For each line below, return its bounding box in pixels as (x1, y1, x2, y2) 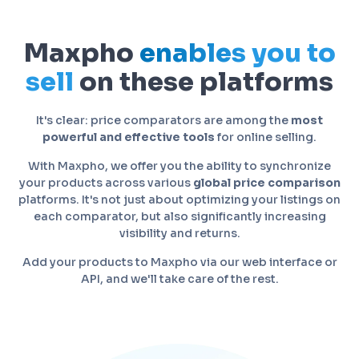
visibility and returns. (119, 225, 240, 240)
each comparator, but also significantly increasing (33, 208, 326, 224)
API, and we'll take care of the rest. (80, 271, 279, 286)
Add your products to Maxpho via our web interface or (22, 254, 337, 269)
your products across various (18, 175, 193, 190)
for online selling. (215, 129, 317, 144)
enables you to (139, 36, 336, 69)
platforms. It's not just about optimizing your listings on (18, 192, 341, 207)
